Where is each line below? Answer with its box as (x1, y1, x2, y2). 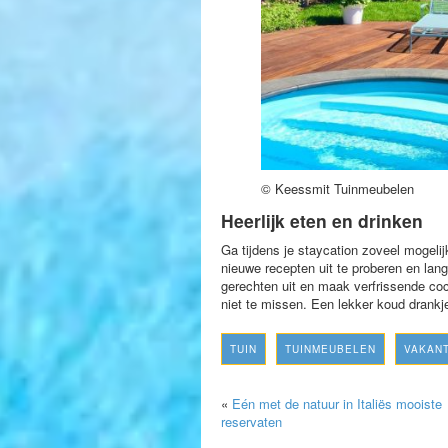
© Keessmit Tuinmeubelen (261, 179, 414, 199)
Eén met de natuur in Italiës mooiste (232, 394, 442, 414)
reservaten (221, 412, 282, 432)
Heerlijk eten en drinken (221, 208, 423, 234)
